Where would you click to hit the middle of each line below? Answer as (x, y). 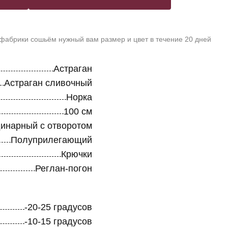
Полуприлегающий (51, 140)
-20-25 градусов (58, 207)
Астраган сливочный (48, 83)
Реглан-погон (63, 168)
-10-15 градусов (58, 221)
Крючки (76, 154)
